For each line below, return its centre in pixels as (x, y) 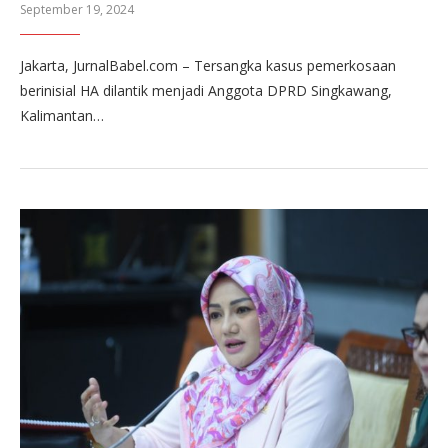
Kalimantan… (62, 115)
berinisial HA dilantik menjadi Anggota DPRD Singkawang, (206, 90)
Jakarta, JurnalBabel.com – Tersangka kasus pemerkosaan (208, 65)
